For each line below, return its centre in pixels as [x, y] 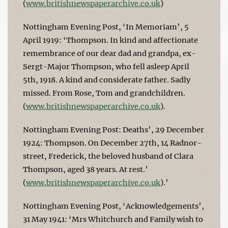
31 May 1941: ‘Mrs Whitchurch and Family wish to [113, 219]
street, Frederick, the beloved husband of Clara [108, 156]
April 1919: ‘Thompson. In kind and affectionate [110, 40]
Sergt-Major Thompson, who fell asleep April [106, 66]
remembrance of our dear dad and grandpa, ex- [109, 53]
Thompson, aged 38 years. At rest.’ [85, 169]
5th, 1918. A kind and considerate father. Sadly [107, 80]
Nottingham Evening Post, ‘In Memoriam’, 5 [106, 27]
